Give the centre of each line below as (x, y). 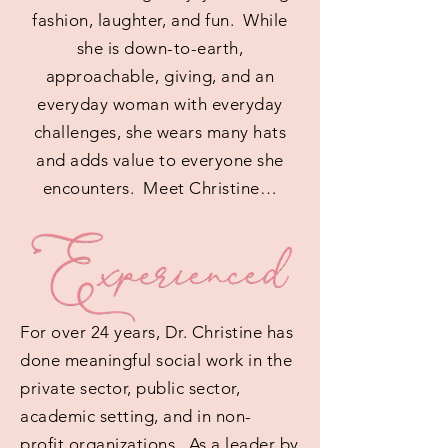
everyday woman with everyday (160, 104)
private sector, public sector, (130, 388)
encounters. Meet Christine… (160, 188)
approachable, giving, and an (160, 76)
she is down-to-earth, (160, 48)
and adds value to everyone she (160, 160)
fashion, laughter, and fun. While (160, 20)
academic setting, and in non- (136, 416)
